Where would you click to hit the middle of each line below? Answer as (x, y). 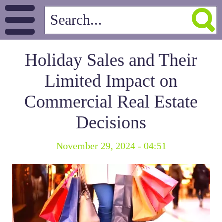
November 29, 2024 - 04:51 (111, 146)
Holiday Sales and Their (111, 60)
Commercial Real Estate (111, 102)
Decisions (111, 122)
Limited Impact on (111, 81)
